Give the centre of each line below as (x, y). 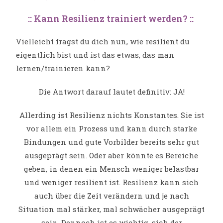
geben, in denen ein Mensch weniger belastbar (111, 169)
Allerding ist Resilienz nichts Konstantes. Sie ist (111, 115)
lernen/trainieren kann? (63, 68)
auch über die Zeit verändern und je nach (111, 196)
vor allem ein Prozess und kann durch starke (111, 129)
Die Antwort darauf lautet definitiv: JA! (111, 92)
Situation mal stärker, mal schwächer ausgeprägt (111, 209)
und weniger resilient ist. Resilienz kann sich (111, 182)
